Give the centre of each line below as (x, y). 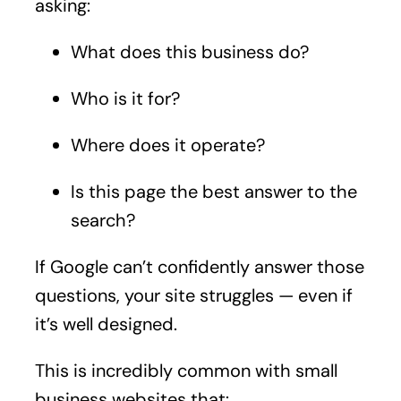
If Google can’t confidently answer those (199, 266)
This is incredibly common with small (186, 370)
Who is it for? (125, 98)
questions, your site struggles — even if (193, 295)
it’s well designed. (106, 324)
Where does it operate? (167, 145)
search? (102, 220)
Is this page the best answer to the (213, 191)
